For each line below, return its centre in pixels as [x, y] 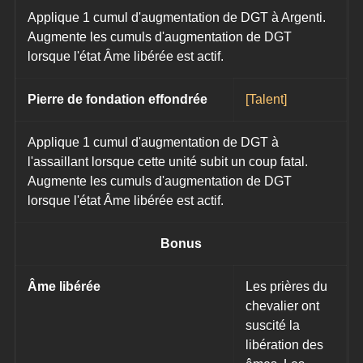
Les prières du [288, 286]
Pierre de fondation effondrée [118, 99]
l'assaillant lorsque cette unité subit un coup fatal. [170, 161]
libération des [286, 344]
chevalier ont [284, 305]
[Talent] [267, 99]
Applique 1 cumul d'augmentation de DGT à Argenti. [179, 17]
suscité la [275, 325]
